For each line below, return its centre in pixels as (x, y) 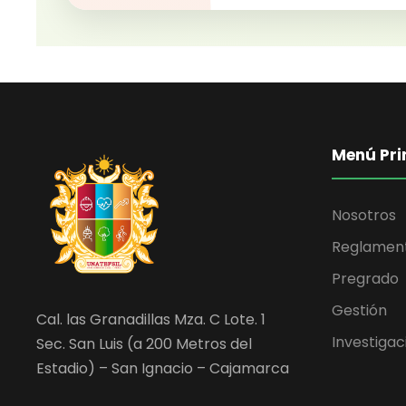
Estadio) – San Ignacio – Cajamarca (163, 369)
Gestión (359, 311)
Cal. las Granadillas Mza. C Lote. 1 (151, 320)
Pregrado (365, 279)
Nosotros (364, 216)
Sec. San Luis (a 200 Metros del (144, 344)
